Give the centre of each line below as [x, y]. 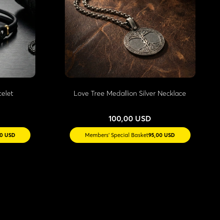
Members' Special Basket [117, 135]
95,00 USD [162, 135]
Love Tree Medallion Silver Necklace [130, 94]
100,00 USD [130, 119]
